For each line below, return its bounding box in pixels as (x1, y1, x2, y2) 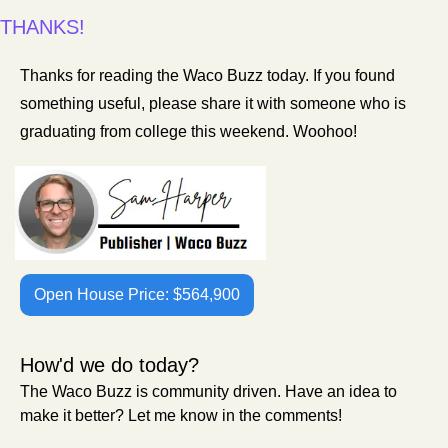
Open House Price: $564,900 (34, 285, 240, 303)
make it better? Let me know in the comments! (20, 406, 342, 424)
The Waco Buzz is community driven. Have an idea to (20, 382, 397, 400)
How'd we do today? (20, 353, 199, 376)
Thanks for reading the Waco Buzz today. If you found (20, 67, 395, 85)
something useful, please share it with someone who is (20, 95, 406, 113)
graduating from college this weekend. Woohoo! (20, 123, 361, 141)
